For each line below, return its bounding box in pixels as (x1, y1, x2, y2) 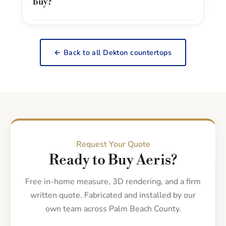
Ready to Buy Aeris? (49, 151, 177, 169)
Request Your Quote (76, 139, 150, 150)
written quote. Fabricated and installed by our (30, 190, 196, 201)
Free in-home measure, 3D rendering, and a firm (25, 176, 201, 188)
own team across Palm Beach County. (45, 203, 181, 215)
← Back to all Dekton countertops (54, 47, 172, 58)
